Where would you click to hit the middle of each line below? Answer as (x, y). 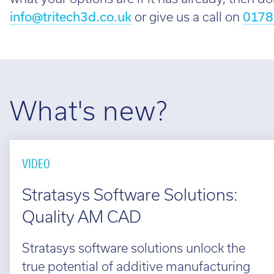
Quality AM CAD (82, 217)
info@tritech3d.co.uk (71, 17)
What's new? (89, 111)
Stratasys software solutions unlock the (134, 248)
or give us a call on (187, 17)
